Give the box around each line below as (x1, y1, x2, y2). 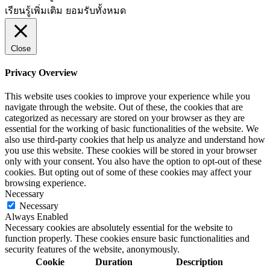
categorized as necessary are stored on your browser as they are (5, 113, 245, 124)
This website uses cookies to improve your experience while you (5, 91, 250, 102)
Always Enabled (5, 212, 68, 222)
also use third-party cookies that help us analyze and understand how (5, 134, 265, 145)
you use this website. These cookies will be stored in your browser (5, 145, 257, 156)
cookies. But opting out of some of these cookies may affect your (5, 167, 251, 178)
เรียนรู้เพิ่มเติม (5, 5, 63, 16)
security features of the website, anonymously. (5, 244, 180, 255)
